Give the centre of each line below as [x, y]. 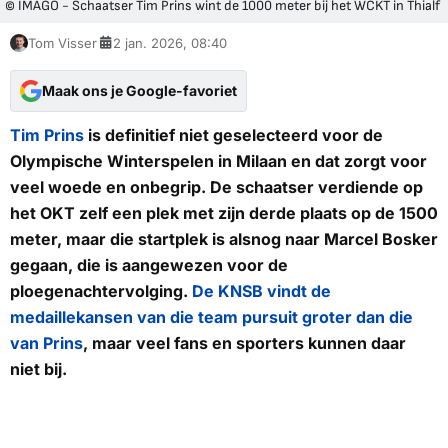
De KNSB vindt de [261, 290]
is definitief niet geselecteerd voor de [233, 134]
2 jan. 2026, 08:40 [170, 42]
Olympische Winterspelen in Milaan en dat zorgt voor [218, 160]
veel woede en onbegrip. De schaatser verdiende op [216, 186]
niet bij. [38, 368]
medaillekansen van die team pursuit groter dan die [211, 316]
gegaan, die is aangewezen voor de [149, 264]
